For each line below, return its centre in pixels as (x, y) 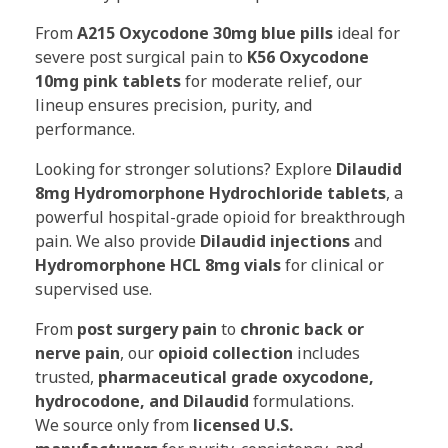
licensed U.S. (243, 424)
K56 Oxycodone (308, 56)
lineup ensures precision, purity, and (173, 104)
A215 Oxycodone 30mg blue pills (207, 32)
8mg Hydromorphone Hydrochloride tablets (210, 192)
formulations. (301, 400)
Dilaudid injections (275, 240)
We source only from (114, 424)
